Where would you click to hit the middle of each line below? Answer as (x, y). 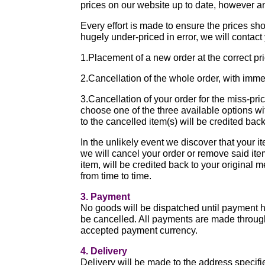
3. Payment (106, 197)
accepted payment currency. (139, 230)
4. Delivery (104, 251)
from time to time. (116, 176)
